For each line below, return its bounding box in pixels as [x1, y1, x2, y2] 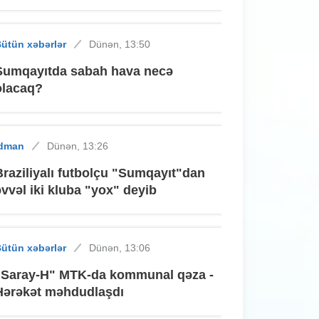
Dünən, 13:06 [89, 241, 151, 253]
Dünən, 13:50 [89, 38, 151, 50]
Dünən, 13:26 [47, 140, 109, 152]
